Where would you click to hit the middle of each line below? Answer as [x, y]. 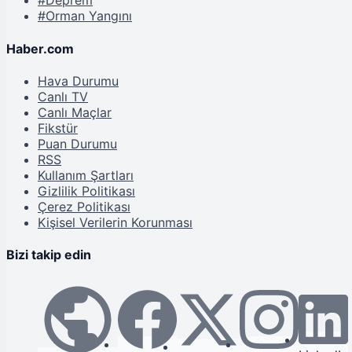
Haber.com [40, 48]
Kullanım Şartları [86, 175]
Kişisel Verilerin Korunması [115, 222]
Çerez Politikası [84, 206]
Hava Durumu [78, 81]
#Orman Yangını [85, 16]
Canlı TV [63, 96]
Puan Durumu [77, 143]
